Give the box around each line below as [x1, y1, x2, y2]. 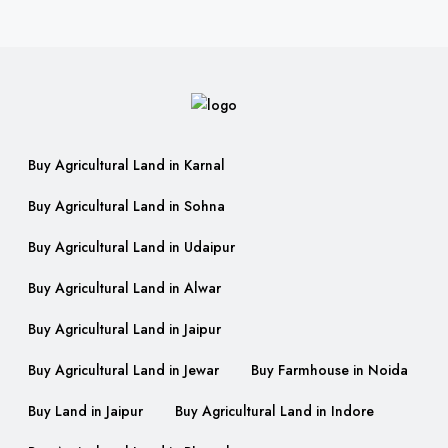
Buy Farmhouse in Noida [251, 360, 408, 381]
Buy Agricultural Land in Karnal [28, 155, 225, 176]
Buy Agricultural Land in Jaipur [28, 319, 221, 340]
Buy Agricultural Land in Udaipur [28, 237, 235, 258]
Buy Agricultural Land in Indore [175, 401, 374, 422]
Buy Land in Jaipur [28, 401, 143, 422]
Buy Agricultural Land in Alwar [28, 278, 221, 299]
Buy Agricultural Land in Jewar [28, 360, 219, 381]
